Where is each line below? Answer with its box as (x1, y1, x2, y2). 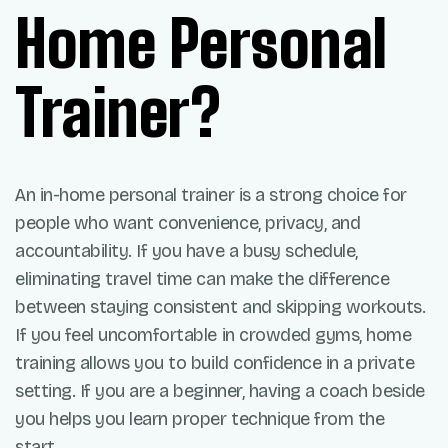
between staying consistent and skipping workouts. (15, 296, 426, 319)
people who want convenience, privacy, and (15, 212, 361, 235)
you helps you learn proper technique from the (15, 408, 385, 431)
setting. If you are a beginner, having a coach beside (15, 380, 425, 403)
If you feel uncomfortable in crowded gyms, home (15, 324, 412, 347)
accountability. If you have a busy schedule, (15, 240, 358, 263)
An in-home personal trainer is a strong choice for (15, 184, 407, 207)
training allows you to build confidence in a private (15, 352, 415, 375)
